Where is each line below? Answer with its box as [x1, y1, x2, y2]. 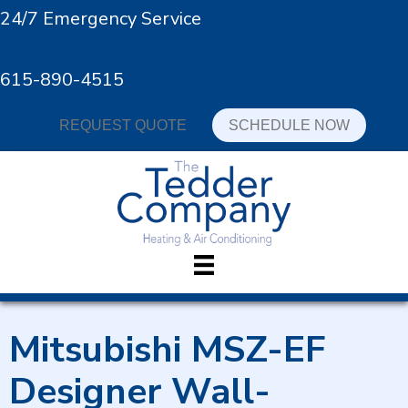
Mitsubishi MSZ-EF [9, 325, 325, 375]
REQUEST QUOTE [58, 117, 187, 133]
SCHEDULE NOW [228, 117, 350, 133]
